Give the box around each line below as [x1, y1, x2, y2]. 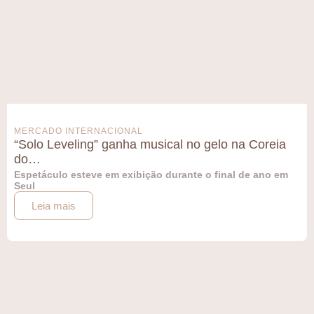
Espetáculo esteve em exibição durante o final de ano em [14, 168, 288, 180]
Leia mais [32, 199, 76, 212]
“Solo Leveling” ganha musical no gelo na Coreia [14, 137, 286, 151]
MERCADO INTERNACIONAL [14, 125, 143, 136]
